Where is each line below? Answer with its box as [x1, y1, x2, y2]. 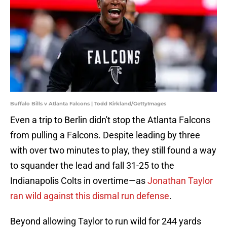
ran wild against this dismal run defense [10, 191, 169, 202]
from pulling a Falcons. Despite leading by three [10, 130, 200, 141]
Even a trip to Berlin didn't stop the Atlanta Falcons [10, 115, 210, 126]
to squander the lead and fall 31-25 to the [10, 160, 174, 171]
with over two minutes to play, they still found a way [10, 145, 216, 156]
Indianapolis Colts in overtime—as [10, 175, 147, 186]
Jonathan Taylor [147, 175, 213, 186]
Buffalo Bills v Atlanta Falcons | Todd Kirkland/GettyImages [10, 100, 166, 107]
